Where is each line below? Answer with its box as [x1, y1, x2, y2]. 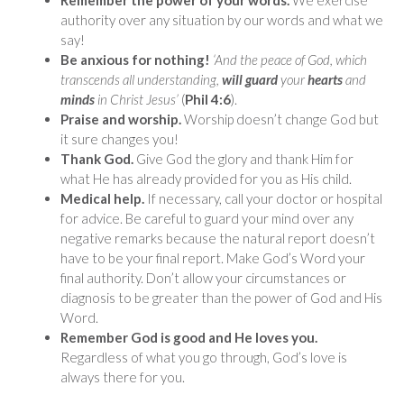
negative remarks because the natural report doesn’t [60, 230, 375, 247]
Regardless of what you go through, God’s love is [60, 349, 347, 366]
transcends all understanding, [60, 71, 222, 88]
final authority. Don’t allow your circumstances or [60, 270, 346, 287]
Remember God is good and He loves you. [60, 329, 317, 346]
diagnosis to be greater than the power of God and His [60, 289, 382, 307]
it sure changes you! [60, 131, 179, 148]
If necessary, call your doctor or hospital [147, 190, 382, 207]
